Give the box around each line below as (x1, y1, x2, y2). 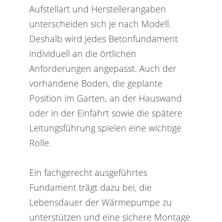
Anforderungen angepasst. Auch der (29, 62, 176, 75)
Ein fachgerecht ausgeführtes (29, 166, 147, 178)
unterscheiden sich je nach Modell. (29, 17, 171, 30)
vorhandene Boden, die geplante (29, 77, 163, 90)
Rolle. (29, 136, 51, 149)
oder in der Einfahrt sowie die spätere (29, 107, 182, 119)
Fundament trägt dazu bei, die (29, 180, 152, 193)
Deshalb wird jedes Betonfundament (29, 32, 178, 45)
